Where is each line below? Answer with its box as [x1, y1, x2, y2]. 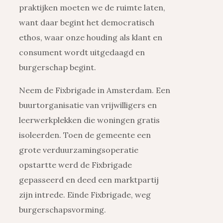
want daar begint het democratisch [19, 17, 154, 28]
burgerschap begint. [19, 62, 96, 73]
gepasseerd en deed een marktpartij [19, 175, 159, 185]
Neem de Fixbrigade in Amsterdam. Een [19, 85, 170, 96]
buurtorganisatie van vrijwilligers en [19, 100, 157, 111]
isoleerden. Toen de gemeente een [19, 130, 151, 140]
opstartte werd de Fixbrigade [19, 160, 132, 170]
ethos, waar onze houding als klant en [19, 32, 162, 43]
